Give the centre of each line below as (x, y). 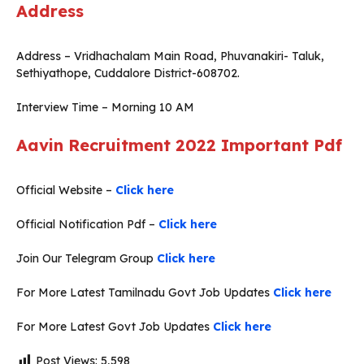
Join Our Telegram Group (87, 259)
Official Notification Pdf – (87, 225)
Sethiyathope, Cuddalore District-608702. (128, 74)
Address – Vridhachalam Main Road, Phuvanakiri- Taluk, (170, 56)
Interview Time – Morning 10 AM (105, 108)
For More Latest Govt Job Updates (115, 327)
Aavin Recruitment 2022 (116, 145)
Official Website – (66, 191)
